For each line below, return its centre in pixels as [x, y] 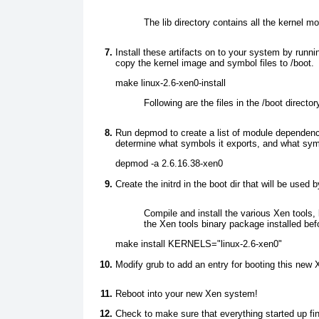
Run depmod [141, 133]
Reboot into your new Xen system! [187, 294]
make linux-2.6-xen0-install [171, 83]
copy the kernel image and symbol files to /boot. [215, 63]
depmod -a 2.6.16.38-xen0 [169, 164]
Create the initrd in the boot [171, 184]
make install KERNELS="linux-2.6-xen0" [199, 244]
